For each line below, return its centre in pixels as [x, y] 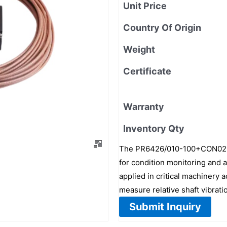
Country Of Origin [162, 27]
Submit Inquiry [165, 206]
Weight [139, 49]
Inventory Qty [154, 128]
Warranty [144, 106]
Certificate [147, 71]
